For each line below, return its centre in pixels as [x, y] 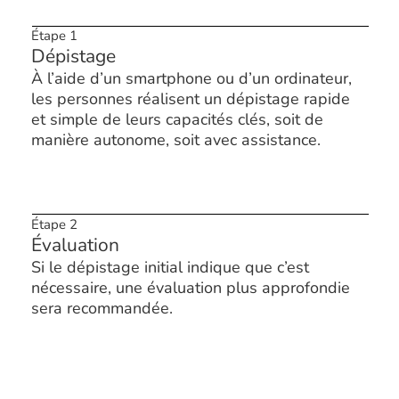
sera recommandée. [102, 308]
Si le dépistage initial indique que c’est [171, 267]
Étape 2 [55, 224]
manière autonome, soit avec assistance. [176, 140]
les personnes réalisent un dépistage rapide [191, 99]
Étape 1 [55, 36]
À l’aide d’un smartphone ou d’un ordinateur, [192, 79]
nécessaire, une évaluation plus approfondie [191, 287]
